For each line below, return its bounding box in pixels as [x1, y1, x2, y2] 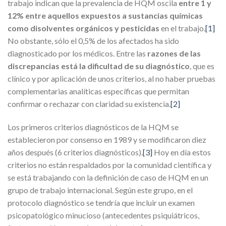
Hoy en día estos [152, 147, 211, 157]
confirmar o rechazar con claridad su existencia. [8, 98, 171, 108]
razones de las [147, 48, 201, 58]
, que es [190, 61, 214, 71]
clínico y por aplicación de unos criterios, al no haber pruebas [8, 73, 215, 83]
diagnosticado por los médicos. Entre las [8, 48, 147, 58]
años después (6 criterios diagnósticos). [8, 147, 143, 157]
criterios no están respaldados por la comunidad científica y [8, 159, 211, 169]
